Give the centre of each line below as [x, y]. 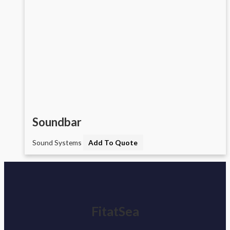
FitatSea [115, 211]
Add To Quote [113, 143]
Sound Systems [58, 143]
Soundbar [57, 122]
